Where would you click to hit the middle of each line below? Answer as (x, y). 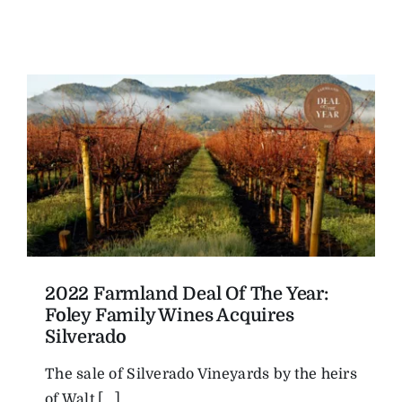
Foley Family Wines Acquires (170, 315)
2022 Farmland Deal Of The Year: (187, 293)
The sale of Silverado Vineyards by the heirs (201, 374)
